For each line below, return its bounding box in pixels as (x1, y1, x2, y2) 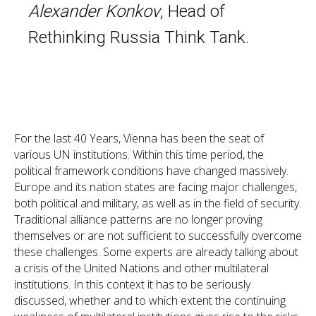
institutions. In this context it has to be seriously (14, 276, 250, 292)
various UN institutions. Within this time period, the (14, 146, 264, 162)
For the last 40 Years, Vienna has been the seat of (14, 130, 264, 146)
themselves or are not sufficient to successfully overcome (14, 227, 302, 243)
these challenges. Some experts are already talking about (14, 243, 298, 260)
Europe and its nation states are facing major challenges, (14, 178, 297, 195)
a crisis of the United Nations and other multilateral (14, 260, 269, 276)
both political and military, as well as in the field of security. (14, 195, 301, 211)
